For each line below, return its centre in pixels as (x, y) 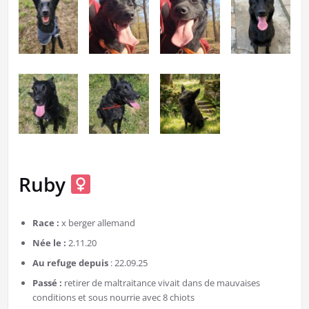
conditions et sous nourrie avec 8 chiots (113, 298)
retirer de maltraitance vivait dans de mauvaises (162, 283)
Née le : (50, 243)
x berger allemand (98, 223)
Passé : (48, 283)
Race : (47, 223)
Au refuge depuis (71, 263)
